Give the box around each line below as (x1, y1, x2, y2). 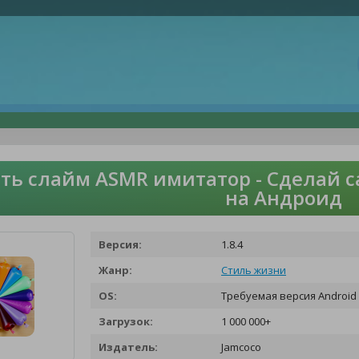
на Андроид (225, 184, 342, 211)
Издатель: (99, 340, 158, 354)
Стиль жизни (221, 263, 286, 277)
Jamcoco (219, 340, 261, 354)
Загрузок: (99, 314, 153, 329)
